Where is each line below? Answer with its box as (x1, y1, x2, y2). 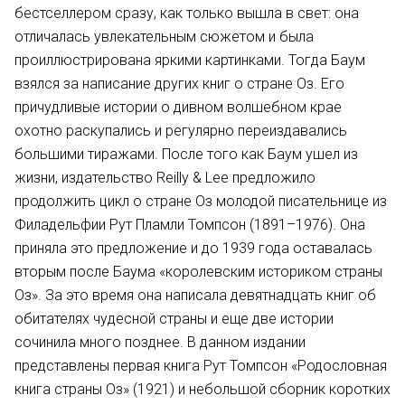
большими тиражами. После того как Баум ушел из (14, 146, 358, 163)
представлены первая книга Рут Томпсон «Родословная (14, 357, 387, 374)
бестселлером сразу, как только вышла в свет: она (14, 5, 359, 22)
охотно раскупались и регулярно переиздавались (14, 122, 347, 139)
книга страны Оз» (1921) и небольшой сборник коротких (14, 381, 391, 398)
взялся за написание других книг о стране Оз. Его (14, 75, 344, 92)
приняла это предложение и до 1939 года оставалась (14, 240, 372, 257)
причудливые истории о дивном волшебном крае (14, 99, 342, 116)
